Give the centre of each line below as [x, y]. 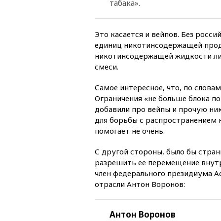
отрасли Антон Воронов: [140, 184]
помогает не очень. [130, 130]
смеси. [107, 66]
